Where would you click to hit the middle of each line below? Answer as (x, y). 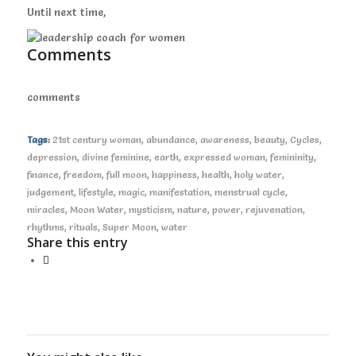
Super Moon (129, 228)
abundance (170, 140)
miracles (46, 210)
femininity (292, 158)
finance (43, 175)
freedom (82, 175)
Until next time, (66, 12)
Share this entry (77, 243)
